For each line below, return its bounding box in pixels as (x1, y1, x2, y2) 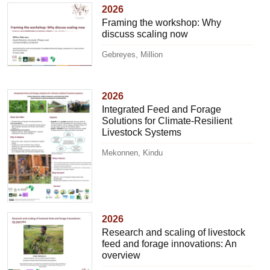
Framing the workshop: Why (102, 17, 222, 28)
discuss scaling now (102, 28, 189, 39)
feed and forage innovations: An (102, 238, 237, 249)
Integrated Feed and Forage (102, 104, 222, 115)
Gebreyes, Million (102, 49, 163, 59)
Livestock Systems (102, 127, 182, 137)
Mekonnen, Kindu (102, 148, 163, 157)
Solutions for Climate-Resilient (102, 115, 233, 126)
